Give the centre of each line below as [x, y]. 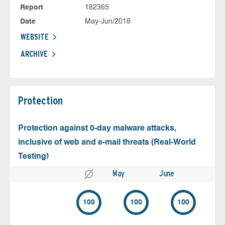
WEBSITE [35, 37]
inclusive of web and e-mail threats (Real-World [107, 142]
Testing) [33, 156]
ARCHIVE [34, 54]
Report [32, 7]
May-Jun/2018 [107, 21]
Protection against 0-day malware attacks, [97, 128]
